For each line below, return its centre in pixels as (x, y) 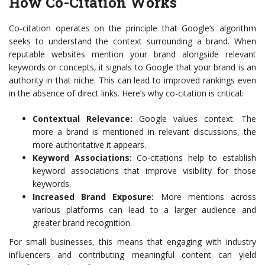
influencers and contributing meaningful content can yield (132, 255)
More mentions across (205, 197)
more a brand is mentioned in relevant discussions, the (144, 132)
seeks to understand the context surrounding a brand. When (132, 41)
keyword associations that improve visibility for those (144, 171)
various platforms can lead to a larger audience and (144, 210)
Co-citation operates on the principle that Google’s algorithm (132, 28)
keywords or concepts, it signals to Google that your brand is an (132, 67)
